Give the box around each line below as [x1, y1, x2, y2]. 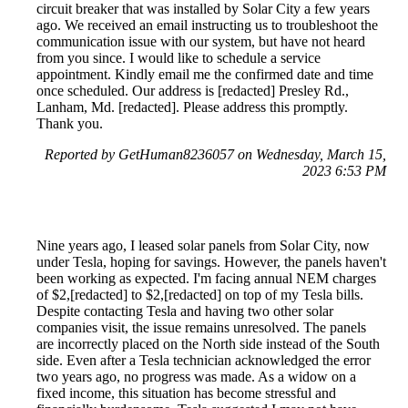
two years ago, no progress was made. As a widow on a [36, 368, 356, 384]
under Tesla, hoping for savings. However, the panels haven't [36, 253, 386, 270]
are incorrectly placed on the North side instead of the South [36, 335, 380, 352]
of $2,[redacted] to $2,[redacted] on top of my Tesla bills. [36, 286, 363, 302]
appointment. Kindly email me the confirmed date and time [36, 66, 373, 82]
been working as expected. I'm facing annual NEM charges [36, 270, 376, 286]
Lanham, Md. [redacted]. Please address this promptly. [36, 98, 348, 115]
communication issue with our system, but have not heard [36, 33, 365, 49]
